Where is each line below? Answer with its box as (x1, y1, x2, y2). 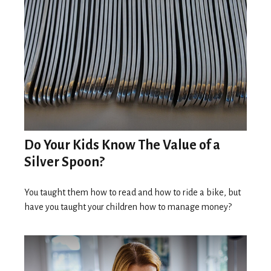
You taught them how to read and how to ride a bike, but (24, 187, 241, 197)
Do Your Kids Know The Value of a (24, 137, 220, 152)
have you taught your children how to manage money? (24, 201, 232, 212)
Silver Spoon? (24, 154, 105, 169)
